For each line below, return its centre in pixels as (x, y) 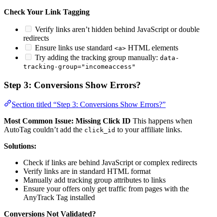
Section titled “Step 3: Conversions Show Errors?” (89, 105)
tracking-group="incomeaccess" (79, 66)
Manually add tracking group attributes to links (94, 180)
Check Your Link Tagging (47, 12)
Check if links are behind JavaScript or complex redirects (110, 163)
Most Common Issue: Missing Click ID (67, 121)
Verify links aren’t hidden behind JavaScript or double (116, 29)
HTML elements (152, 47)
